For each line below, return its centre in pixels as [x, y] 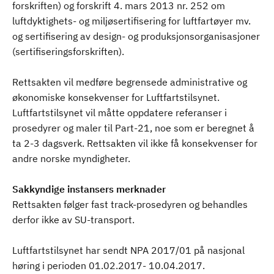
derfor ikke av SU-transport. [73, 220]
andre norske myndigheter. [71, 158]
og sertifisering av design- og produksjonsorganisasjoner [136, 36]
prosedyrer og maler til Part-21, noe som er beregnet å [133, 128]
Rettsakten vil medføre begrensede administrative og [130, 82]
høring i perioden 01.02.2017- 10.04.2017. [109, 265]
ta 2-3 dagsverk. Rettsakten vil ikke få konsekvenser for [135, 143]
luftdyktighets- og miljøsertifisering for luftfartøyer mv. [131, 21]
